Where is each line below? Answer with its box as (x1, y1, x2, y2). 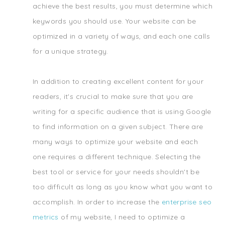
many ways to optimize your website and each (33, 137, 198, 146)
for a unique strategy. (33, 47, 108, 56)
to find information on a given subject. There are (33, 122, 203, 131)
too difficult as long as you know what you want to (33, 182, 212, 191)
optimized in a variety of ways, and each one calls (33, 32, 210, 41)
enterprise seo (161, 197, 212, 206)
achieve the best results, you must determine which (33, 2, 212, 11)
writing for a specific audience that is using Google (33, 107, 211, 116)
